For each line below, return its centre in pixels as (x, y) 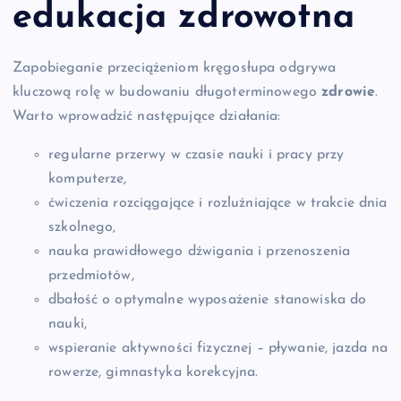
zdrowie (349, 92)
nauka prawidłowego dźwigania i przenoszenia (200, 251)
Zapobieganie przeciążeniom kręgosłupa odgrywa (175, 68)
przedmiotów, (91, 275)
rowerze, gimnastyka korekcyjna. (154, 372)
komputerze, (88, 179)
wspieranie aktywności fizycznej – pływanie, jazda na (218, 348)
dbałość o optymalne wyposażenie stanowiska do (208, 299)
